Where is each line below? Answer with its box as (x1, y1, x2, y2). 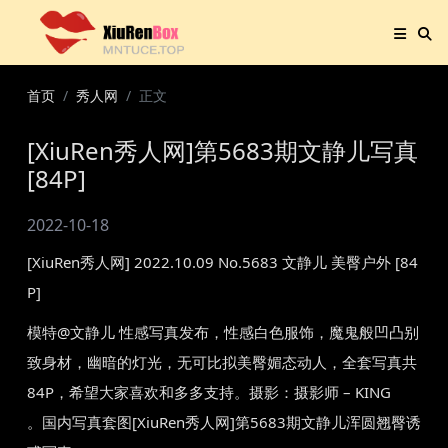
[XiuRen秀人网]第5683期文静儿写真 (27, 134, 418, 167)
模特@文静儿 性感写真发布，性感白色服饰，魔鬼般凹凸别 (27, 322, 419, 342)
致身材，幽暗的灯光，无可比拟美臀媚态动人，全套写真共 (27, 352, 417, 372)
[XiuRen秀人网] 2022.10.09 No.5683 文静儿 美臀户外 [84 (27, 252, 418, 272)
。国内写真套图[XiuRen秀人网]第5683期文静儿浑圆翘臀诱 (27, 412, 421, 432)
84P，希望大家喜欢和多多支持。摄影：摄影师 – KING (27, 382, 391, 402)
